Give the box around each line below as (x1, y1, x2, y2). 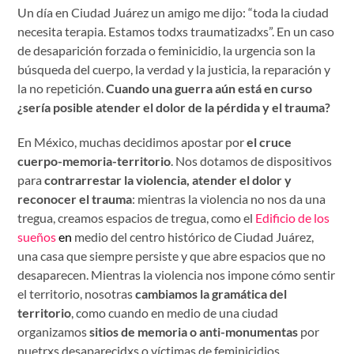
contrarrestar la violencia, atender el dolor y (44, 171, 292, 187)
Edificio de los (255, 209, 330, 225)
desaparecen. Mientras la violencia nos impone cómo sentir (17, 266, 336, 282)
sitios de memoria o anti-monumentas (89, 323, 299, 339)
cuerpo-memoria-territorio (17, 153, 171, 168)
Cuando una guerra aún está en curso (106, 80, 313, 96)
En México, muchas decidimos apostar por (17, 134, 247, 149)
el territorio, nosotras (17, 285, 136, 301)
